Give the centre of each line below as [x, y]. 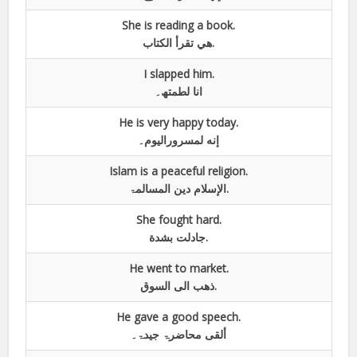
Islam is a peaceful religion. [178, 171]
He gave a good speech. [178, 316]
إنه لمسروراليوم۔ [178, 139]
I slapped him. [178, 73]
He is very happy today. [178, 122]
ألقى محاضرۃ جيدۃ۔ [178, 334]
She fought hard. [178, 219]
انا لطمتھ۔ [178, 91]
